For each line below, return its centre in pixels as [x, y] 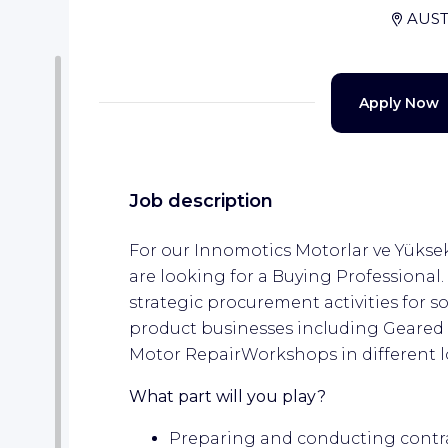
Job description [201, 200]
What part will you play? [229, 396]
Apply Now [399, 102]
